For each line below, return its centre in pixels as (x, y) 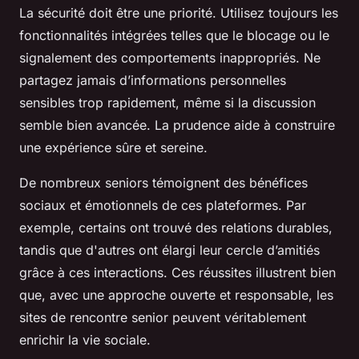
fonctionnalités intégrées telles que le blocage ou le (174, 35)
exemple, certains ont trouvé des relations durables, (176, 228)
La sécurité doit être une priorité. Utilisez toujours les (179, 13)
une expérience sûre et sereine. (113, 147)
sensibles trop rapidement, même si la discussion (167, 103)
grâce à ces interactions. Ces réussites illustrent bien (177, 272)
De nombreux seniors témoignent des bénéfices (163, 183)
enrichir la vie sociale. (85, 340)
